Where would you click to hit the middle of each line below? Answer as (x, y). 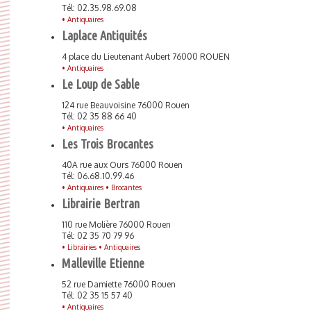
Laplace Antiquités (104, 35)
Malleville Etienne (103, 263)
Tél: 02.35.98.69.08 (99, 8)
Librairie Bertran (101, 203)
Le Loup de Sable (101, 84)
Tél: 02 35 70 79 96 (98, 236)
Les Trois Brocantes (108, 144)
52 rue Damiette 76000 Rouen (119, 284)
